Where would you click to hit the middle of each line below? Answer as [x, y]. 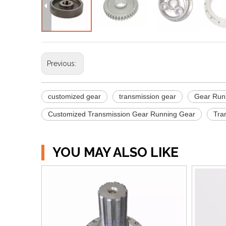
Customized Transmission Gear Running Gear [122, 114]
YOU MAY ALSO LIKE [116, 153]
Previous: [63, 64]
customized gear [74, 97]
